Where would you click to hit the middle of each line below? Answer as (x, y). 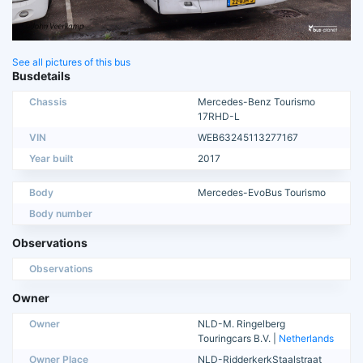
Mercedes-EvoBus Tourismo (262, 192)
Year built (51, 158)
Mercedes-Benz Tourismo (256, 101)
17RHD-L (219, 116)
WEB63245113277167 (248, 137)
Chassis (48, 101)
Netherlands (306, 338)
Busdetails (41, 75)
